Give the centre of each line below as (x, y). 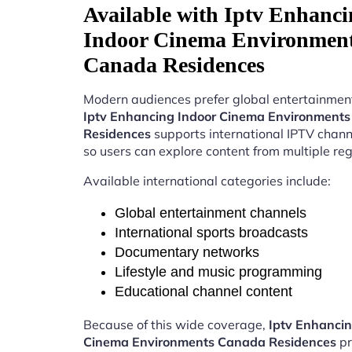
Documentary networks (187, 253)
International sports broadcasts (211, 233)
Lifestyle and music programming (218, 272)
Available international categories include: (207, 181)
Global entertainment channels (211, 213)
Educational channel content (203, 292)
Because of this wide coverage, (176, 325)
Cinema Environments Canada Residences (210, 342)
